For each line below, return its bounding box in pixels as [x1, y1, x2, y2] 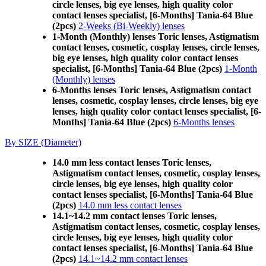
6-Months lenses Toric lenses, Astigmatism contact [52, 85, 251, 95]
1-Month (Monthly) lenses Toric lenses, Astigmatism [52, 31, 259, 42]
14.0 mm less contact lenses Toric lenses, [52, 157, 211, 167]
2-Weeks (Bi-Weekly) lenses [78, 21, 185, 31]
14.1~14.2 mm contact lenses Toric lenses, [52, 211, 217, 221]
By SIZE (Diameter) [5, 137, 81, 147]
